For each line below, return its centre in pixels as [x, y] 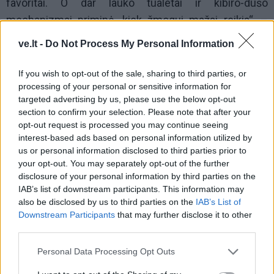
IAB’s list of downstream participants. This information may [131, 189]
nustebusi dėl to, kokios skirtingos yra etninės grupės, [137, 261]
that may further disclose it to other [183, 214]
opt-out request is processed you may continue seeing [123, 124]
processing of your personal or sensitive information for [125, 86]
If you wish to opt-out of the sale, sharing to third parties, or [132, 73]
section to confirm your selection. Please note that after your [135, 112]
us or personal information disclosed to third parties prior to [132, 150]
